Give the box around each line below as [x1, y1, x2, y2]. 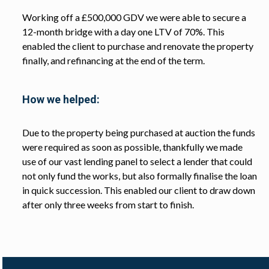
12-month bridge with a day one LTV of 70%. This [22, 25, 225, 37]
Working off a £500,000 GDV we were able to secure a [22, 11, 246, 23]
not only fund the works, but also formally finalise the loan [22, 169, 257, 181]
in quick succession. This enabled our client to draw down [22, 184, 255, 196]
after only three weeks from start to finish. [22, 198, 194, 210]
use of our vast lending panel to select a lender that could [22, 155, 252, 167]
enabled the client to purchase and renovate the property [22, 40, 253, 52]
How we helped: [22, 92, 100, 106]
